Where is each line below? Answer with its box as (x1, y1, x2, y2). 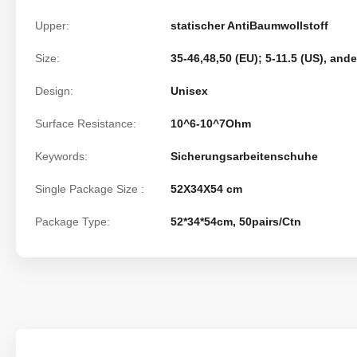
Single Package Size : (35, 182, 144, 195)
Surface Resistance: (35, 117, 136, 130)
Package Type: (35, 215, 110, 228)
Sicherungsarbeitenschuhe (171, 150, 318, 163)
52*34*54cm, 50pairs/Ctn (171, 215, 301, 228)
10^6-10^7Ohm (171, 117, 251, 130)
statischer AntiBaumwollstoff (171, 19, 328, 32)
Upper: (35, 19, 69, 32)
